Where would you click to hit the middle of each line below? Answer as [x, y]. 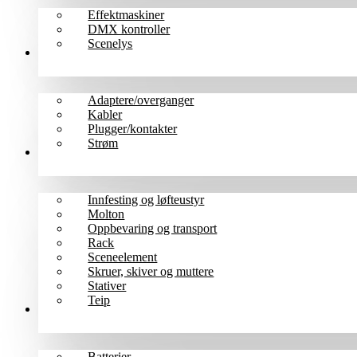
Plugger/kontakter [133, 129]
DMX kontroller [129, 29]
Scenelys [110, 43]
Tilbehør [59, 309]
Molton [106, 214]
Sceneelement [123, 257]
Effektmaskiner [126, 15]
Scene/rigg [65, 152]
